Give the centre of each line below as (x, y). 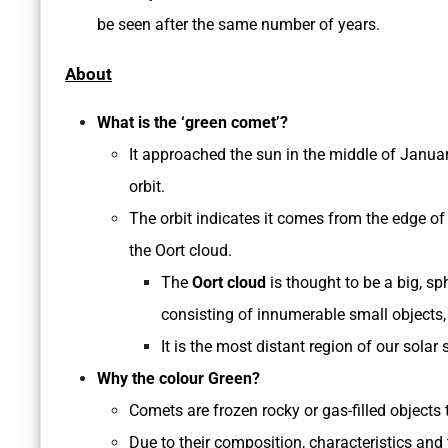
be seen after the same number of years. (238, 25)
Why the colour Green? (178, 379)
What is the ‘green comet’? (192, 123)
